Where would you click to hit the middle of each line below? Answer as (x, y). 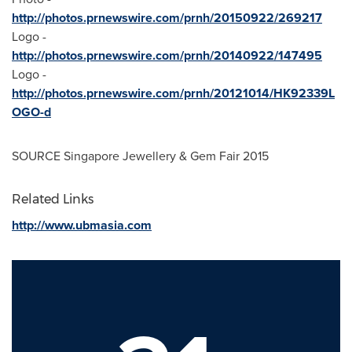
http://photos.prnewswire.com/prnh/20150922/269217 (167, 17)
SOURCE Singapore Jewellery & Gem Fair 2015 (140, 156)
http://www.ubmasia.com (82, 225)
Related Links (53, 199)
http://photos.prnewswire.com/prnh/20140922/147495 (167, 55)
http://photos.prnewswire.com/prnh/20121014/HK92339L (173, 93)
